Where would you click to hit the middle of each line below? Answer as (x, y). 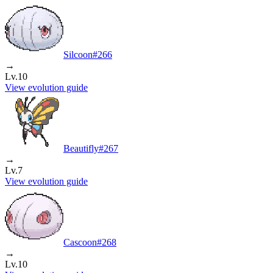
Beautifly (81, 148)
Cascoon (80, 242)
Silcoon (78, 54)
